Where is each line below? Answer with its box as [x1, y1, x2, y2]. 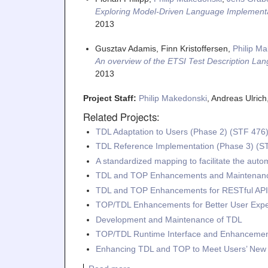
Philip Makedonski [138, 93, 207, 103]
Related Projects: [83, 112, 159, 123]
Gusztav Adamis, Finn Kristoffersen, [95, 43, 233, 53]
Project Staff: [83, 93, 139, 103]
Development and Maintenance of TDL [95, 214, 242, 224]
